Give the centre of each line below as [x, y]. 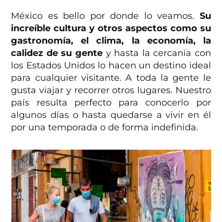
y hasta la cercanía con [157, 53]
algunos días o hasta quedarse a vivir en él [111, 115]
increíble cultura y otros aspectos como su [111, 28]
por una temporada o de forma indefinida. [105, 127]
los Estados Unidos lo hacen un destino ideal [111, 65]
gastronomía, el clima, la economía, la [111, 40]
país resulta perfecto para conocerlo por [111, 102]
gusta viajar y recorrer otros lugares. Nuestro [111, 90]
